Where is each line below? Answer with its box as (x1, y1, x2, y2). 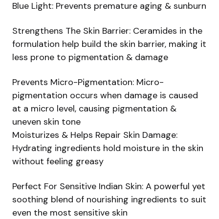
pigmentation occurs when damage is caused (12, 89, 198, 101)
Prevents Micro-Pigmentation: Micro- (12, 76, 164, 88)
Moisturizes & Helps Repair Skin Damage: (12, 129, 177, 141)
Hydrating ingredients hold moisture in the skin (12, 142, 203, 154)
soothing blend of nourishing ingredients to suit (12, 193, 206, 205)
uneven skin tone (12, 115, 81, 128)
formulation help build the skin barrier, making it (12, 38, 206, 50)
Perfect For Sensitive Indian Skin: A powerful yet (12, 180, 205, 192)
